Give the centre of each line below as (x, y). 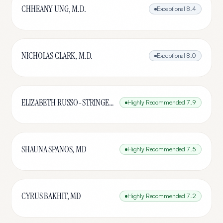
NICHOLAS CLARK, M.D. (57, 56)
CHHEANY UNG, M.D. (54, 9)
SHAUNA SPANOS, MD (54, 149)
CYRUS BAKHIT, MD (51, 196)
